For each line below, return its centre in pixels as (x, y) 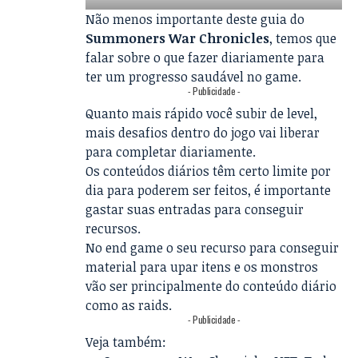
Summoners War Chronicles (178, 38)
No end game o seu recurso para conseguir (213, 247)
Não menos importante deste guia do (195, 19)
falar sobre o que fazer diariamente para (205, 57)
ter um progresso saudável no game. (194, 76)
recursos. (113, 228)
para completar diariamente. (171, 151)
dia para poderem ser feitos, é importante (209, 190)
